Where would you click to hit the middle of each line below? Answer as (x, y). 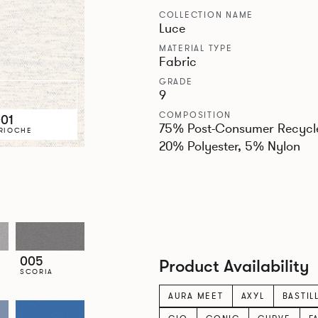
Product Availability (234, 267)
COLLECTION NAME (206, 15)
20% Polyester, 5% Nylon (229, 146)
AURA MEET (196, 296)
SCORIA (37, 271)
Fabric (177, 61)
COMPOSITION (195, 115)
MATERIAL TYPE (196, 48)
